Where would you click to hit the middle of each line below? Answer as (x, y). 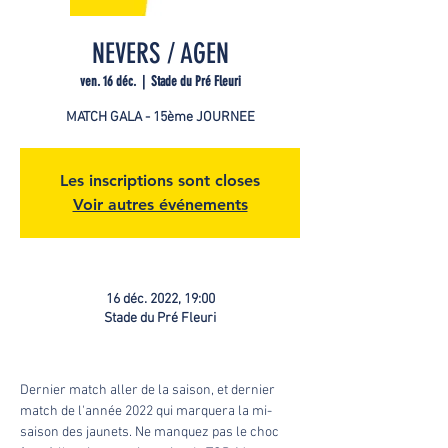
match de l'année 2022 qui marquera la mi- (146, 411)
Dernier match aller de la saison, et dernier (149, 390)
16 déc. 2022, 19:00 (160, 299)
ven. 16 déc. (107, 81)
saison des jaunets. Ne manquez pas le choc (151, 432)
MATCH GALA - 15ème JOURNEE (160, 117)
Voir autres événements (160, 204)
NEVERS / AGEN (160, 53)
